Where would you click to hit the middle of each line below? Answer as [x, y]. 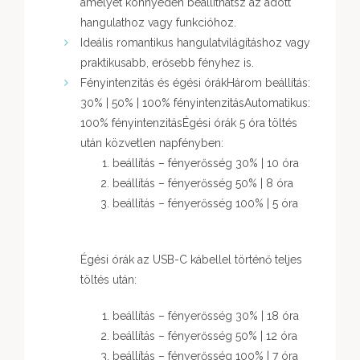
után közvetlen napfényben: [152, 143]
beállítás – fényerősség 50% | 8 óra [203, 184]
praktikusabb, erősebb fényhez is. [167, 63]
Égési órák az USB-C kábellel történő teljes [191, 260]
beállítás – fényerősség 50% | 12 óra [205, 336]
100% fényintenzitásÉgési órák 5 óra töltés [189, 123]
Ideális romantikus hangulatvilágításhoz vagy [195, 43]
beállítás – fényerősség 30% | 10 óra [206, 164]
